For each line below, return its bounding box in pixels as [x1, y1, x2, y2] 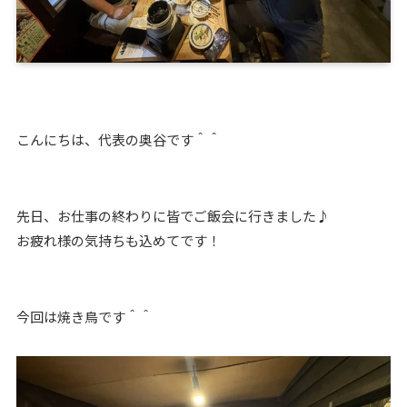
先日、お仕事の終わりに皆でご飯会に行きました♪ [15, 206, 330, 226]
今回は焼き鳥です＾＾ [15, 307, 153, 327]
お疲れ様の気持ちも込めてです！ [15, 231, 221, 251]
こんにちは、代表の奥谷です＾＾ [15, 130, 221, 150]
